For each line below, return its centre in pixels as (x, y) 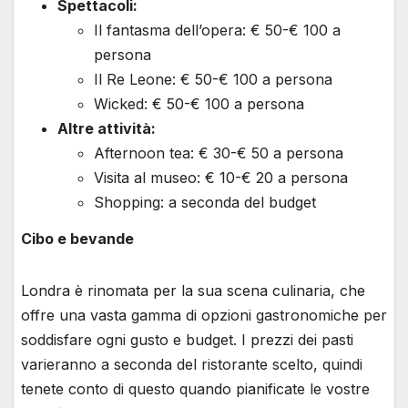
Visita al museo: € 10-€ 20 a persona (221, 177)
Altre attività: (107, 128)
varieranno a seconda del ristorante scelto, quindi (192, 364)
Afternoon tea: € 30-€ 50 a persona (219, 153)
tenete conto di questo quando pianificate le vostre (195, 388)
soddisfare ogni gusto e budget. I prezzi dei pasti (187, 339)
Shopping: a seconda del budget (205, 202)
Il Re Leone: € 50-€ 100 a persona (213, 79)
